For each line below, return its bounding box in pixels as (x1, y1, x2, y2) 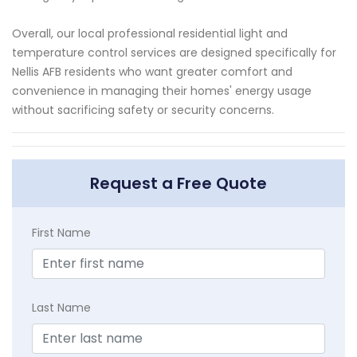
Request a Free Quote (90, 171, 267, 194)
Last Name (32, 299, 91, 316)
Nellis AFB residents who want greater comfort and (12, 63, 292, 80)
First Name (32, 224, 91, 241)
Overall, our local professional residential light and (12, 25, 288, 41)
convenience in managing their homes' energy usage (12, 82, 312, 99)
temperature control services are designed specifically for (12, 44, 336, 61)
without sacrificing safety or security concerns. (12, 101, 274, 118)
